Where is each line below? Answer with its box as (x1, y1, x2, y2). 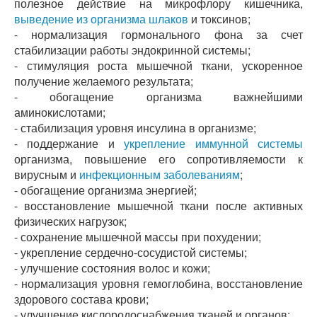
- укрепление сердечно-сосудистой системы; (14, 244, 247, 260)
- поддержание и (14, 135, 125, 151)
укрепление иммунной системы (124, 135, 304, 151)
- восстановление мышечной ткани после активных (14, 197, 303, 214)
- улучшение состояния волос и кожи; (14, 260, 210, 276)
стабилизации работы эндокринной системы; (14, 42, 250, 58)
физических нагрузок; (14, 213, 127, 229)
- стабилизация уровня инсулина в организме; (14, 120, 256, 136)
